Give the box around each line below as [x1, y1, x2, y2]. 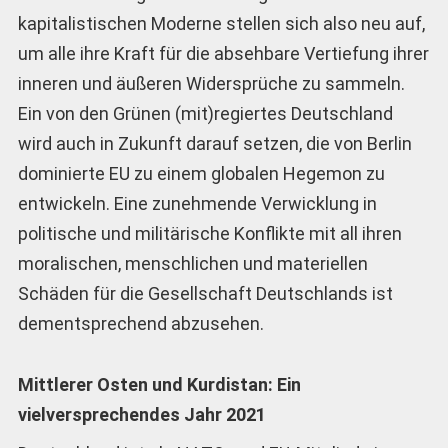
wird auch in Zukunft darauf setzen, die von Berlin [17, 133, 412, 155]
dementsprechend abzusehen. [17, 313, 264, 335]
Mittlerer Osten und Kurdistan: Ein [17, 373, 301, 395]
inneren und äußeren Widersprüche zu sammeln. [17, 73, 405, 95]
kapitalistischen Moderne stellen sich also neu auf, [17, 13, 425, 35]
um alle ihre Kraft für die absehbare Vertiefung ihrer [17, 43, 429, 65]
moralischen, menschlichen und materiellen [17, 253, 368, 275]
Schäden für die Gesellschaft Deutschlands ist [17, 283, 393, 305]
